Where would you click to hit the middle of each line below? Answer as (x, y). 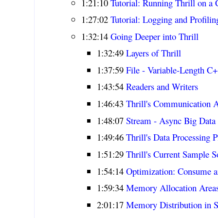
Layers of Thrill (154, 53)
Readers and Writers (162, 87)
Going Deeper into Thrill (154, 36)
